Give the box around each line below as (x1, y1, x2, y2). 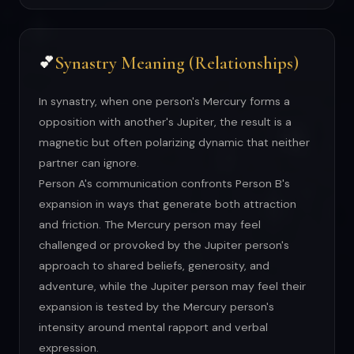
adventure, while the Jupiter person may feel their (39, 279, 306, 294)
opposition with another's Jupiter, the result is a (39, 115, 292, 130)
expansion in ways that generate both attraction (39, 197, 296, 212)
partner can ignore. (39, 156, 139, 171)
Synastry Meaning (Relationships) (55, 52, 299, 74)
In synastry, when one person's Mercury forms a (39, 94, 290, 109)
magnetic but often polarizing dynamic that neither (39, 135, 310, 150)
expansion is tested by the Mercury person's (39, 299, 274, 314)
